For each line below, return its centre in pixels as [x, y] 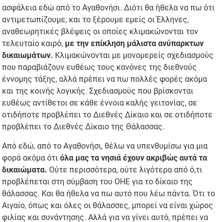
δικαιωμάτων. [28, 55]
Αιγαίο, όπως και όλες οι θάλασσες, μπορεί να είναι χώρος [108, 206]
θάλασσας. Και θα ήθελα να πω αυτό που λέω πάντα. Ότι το [109, 194]
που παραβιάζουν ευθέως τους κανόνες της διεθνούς [100, 67]
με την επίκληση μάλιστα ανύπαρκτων [134, 44]
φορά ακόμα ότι [31, 158]
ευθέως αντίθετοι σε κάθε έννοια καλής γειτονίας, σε [100, 103]
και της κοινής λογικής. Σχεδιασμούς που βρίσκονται [98, 91]
